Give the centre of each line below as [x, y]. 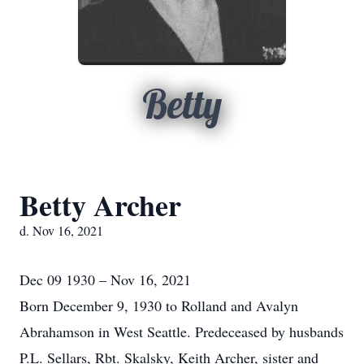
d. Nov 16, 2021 [61, 230]
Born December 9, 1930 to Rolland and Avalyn [159, 305]
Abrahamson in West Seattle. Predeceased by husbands [182, 331]
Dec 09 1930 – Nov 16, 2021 [105, 279]
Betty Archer [100, 205]
